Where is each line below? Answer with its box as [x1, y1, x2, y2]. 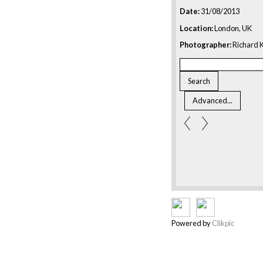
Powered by [171, 218, 212, 228]
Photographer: [180, 40, 231, 50]
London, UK [213, 23, 252, 33]
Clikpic [212, 218, 234, 228]
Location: [180, 23, 213, 33]
